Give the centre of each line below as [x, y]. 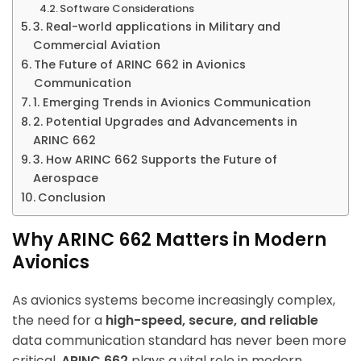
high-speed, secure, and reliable [212, 321]
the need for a [59, 321]
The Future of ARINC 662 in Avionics [139, 65]
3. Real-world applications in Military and [156, 27]
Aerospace [65, 178]
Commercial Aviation [96, 46]
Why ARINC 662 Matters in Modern [169, 240]
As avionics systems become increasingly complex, [174, 301]
